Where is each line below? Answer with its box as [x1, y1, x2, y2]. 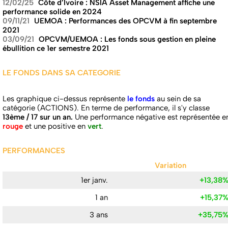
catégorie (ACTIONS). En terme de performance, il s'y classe [3, 103, 210, 113]
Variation [154, 161, 186, 170]
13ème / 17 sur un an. [3, 112, 73, 122]
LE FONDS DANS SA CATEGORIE [3, 68, 121, 78]
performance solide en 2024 [3, 7, 102, 17]
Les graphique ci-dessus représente [3, 94, 127, 104]
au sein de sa [155, 94, 201, 104]
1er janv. [81, 176, 108, 185]
